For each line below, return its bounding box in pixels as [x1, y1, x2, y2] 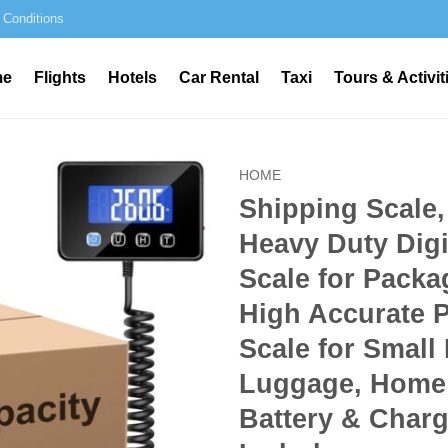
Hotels [107, 69, 157, 86]
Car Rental [178, 69, 259, 86]
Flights [33, 69, 86, 86]
